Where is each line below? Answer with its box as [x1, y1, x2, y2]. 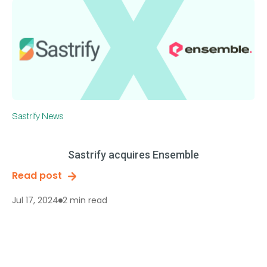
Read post [12, 169, 62, 182]
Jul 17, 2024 [12, 194, 58, 206]
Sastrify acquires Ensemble [68, 148, 199, 161]
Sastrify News [12, 110, 64, 122]
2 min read [63, 194, 107, 206]
